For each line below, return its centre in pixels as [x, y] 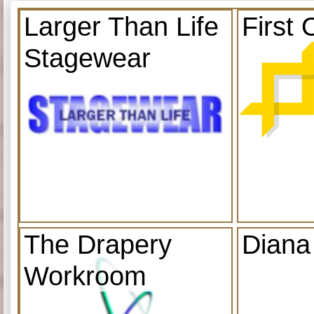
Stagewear [87, 57]
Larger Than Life [121, 26]
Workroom [85, 275]
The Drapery [98, 244]
